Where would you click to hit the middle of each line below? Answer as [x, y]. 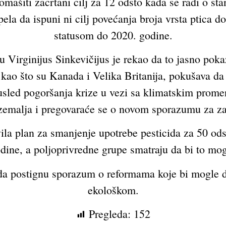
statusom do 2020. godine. [113, 35]
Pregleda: [110, 214]
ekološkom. [113, 190]
